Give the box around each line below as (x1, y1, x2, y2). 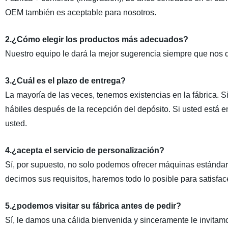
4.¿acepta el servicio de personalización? (5, 146, 164, 155)
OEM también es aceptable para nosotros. (5, 8, 156, 17)
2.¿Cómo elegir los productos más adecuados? (5, 35, 188, 44)
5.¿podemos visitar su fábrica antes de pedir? (5, 202, 181, 210)
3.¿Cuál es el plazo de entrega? (5, 76, 126, 85)
